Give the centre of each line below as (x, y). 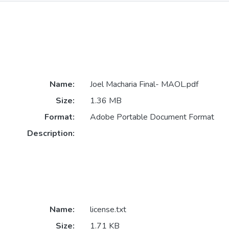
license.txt (108, 210)
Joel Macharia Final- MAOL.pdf (144, 85)
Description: (51, 134)
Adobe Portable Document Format (152, 117)
